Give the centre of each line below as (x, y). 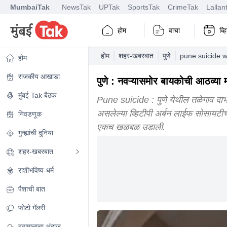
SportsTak (144, 7)
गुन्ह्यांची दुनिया (36, 133)
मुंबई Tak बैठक (37, 95)
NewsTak (76, 7)
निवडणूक (30, 114)
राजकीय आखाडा (39, 77)
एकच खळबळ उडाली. (131, 127)
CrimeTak (183, 7)
